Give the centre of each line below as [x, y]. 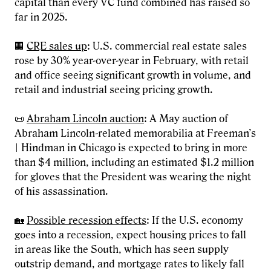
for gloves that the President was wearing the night [133, 177]
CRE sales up [57, 47]
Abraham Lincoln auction [85, 119]
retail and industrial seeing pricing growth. [114, 90]
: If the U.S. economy [195, 221]
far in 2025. [41, 18]
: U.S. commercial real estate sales [167, 47]
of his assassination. [61, 192]
